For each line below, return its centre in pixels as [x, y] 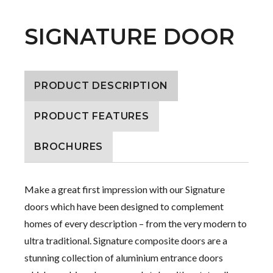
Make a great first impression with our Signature [125, 190]
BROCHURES [69, 147]
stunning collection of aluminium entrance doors [124, 258]
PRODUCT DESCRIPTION [101, 86]
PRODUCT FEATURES [92, 116]
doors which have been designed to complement [124, 207]
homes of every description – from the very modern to [136, 224]
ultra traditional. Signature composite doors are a [126, 241]
